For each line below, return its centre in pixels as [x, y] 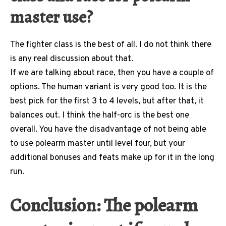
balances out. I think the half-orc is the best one [100, 116]
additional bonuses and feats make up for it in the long [112, 158]
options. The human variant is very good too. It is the [108, 88]
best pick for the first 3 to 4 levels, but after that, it [107, 102]
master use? [53, 17]
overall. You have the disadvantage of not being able [108, 130]
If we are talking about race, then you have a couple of [112, 73]
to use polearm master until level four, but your [98, 144]
